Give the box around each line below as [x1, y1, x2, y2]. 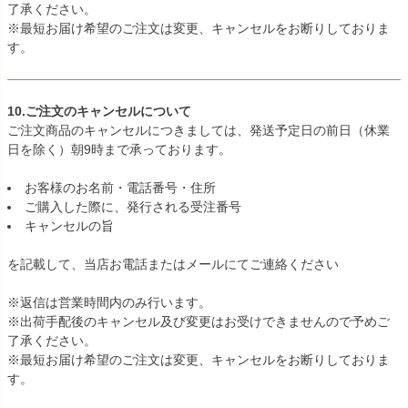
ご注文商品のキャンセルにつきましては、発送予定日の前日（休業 [7, 123, 390, 138]
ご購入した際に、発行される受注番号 [25, 199, 241, 215]
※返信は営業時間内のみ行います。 [7, 295, 211, 311]
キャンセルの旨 [25, 219, 114, 234]
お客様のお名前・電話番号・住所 [25, 180, 216, 196]
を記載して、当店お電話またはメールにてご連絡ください [7, 257, 339, 272]
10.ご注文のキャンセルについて [7, 104, 191, 119]
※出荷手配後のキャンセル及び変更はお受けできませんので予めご [7, 314, 390, 330]
